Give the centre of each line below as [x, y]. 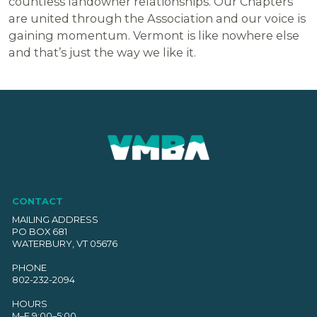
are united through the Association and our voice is [157, 19]
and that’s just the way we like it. [103, 53]
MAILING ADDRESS [55, 219]
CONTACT [37, 201]
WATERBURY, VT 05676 [64, 243]
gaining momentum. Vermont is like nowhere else [154, 36]
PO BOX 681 [39, 231]
